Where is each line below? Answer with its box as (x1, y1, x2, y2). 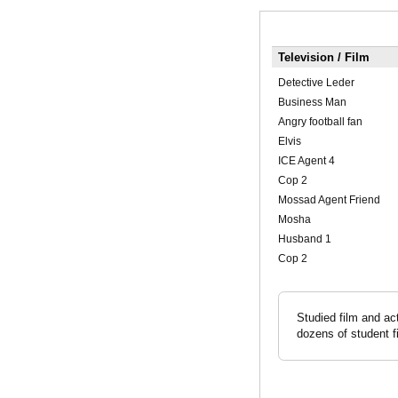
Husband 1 (277, 233, 331, 246)
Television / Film (277, 51, 370, 65)
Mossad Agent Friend (277, 194, 380, 207)
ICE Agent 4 (277, 155, 335, 168)
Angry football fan (277, 115, 362, 129)
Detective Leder (277, 76, 354, 90)
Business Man (277, 96, 346, 109)
